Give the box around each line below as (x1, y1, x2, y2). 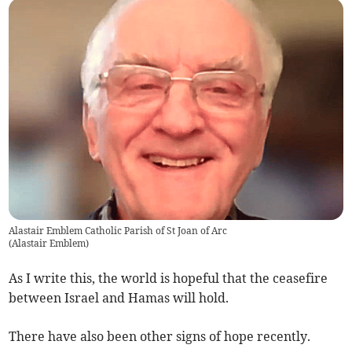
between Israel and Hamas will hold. (9, 290, 229, 306)
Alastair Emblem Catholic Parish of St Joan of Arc (9, 225, 228, 237)
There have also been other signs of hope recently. (9, 328, 311, 345)
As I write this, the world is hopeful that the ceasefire (9, 270, 328, 287)
